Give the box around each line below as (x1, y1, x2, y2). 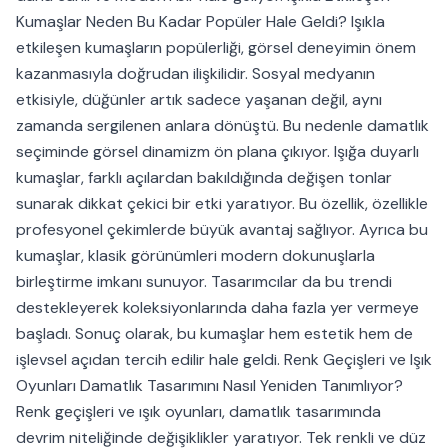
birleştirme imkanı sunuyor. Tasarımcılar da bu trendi (16, 271, 392, 293)
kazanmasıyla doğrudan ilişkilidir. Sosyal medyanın (16, 63, 375, 85)
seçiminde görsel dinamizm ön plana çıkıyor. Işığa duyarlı (16, 141, 419, 163)
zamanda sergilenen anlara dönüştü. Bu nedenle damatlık (16, 115, 429, 137)
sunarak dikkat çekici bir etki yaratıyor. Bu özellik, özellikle (16, 193, 428, 215)
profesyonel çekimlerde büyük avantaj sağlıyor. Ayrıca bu (16, 219, 428, 241)
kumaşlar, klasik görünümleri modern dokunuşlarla (16, 245, 375, 267)
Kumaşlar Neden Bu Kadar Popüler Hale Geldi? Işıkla (16, 11, 385, 33)
